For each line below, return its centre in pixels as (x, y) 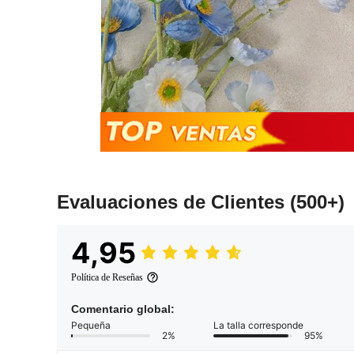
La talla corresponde (258, 326)
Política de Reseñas (107, 278)
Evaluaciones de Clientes (173, 202)
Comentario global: (123, 309)
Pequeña (91, 326)
